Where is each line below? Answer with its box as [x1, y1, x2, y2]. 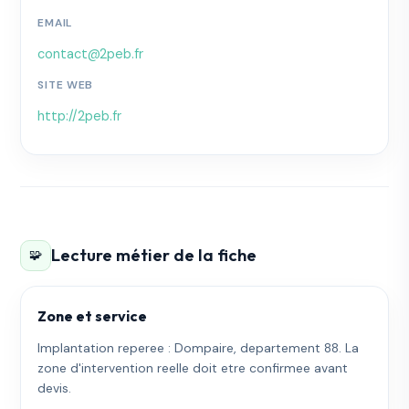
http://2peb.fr [37, 107, 122, 124]
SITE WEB [37, 77, 94, 92]
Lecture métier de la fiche [51, 245, 257, 267]
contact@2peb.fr [37, 45, 144, 62]
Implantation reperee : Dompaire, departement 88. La [37, 339, 360, 356]
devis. [37, 379, 72, 396]
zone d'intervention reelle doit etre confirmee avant [37, 359, 349, 376]
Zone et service [37, 306, 148, 325]
